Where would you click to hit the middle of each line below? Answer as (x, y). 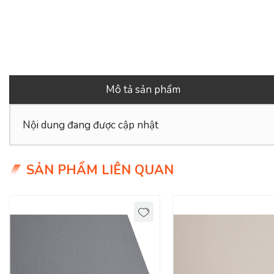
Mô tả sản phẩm (143, 90)
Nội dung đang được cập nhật (90, 125)
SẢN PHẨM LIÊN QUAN (100, 170)
